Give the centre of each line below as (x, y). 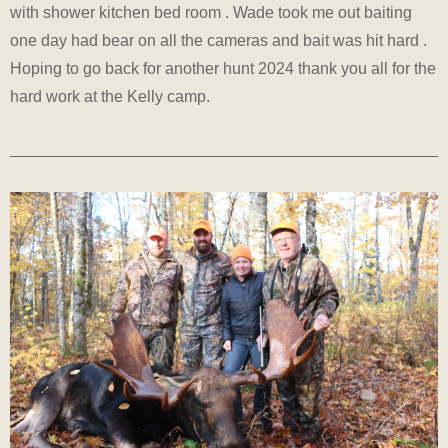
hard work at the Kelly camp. (110, 97)
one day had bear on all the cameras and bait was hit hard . (218, 41)
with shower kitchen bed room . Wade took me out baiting (211, 13)
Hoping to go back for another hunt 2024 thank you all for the (223, 69)
